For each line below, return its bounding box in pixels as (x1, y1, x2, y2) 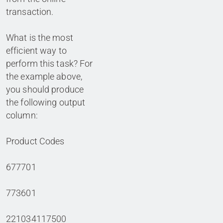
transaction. (6, 6, 54, 17)
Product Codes (6, 135, 65, 146)
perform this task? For (6, 58, 93, 69)
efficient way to (6, 45, 67, 56)
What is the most (6, 32, 73, 43)
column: (6, 110, 38, 120)
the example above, (6, 71, 83, 82)
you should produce (6, 84, 84, 95)
